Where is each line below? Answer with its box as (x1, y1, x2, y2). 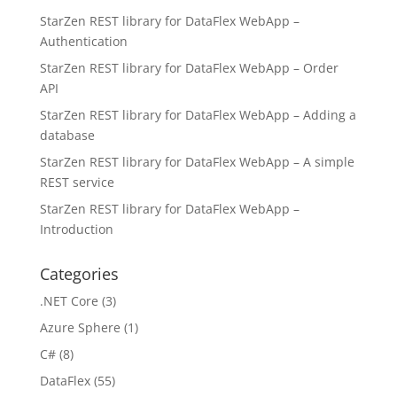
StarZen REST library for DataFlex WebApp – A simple (39, 153, 354, 170)
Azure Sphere (39, 319, 121, 336)
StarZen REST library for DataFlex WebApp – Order (39, 59, 339, 76)
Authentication (39, 33, 128, 50)
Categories (39, 263, 119, 284)
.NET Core (39, 292, 98, 309)
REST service (39, 174, 114, 191)
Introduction (39, 221, 113, 237)
